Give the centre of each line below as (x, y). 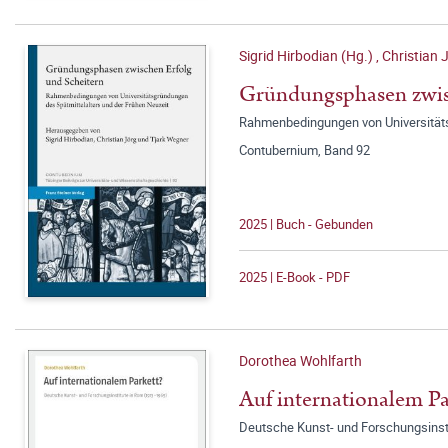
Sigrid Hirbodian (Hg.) (307, 55)
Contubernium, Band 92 (304, 150)
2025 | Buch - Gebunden (306, 224)
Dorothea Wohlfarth (300, 360)
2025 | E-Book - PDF (294, 277)
